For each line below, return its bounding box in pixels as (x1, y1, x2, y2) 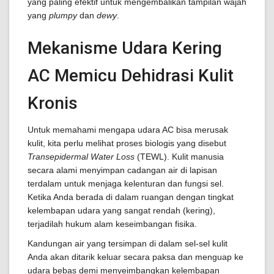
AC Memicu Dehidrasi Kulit (28, 65, 234, 86)
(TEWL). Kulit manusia (135, 152, 224, 161)
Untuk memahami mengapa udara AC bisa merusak (28, 125, 228, 135)
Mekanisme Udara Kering (28, 38, 222, 58)
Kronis (28, 93, 78, 113)
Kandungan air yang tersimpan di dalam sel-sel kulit (28, 239, 228, 248)
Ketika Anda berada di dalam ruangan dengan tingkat (28, 192, 234, 202)
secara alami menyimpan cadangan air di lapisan (28, 165, 217, 175)
